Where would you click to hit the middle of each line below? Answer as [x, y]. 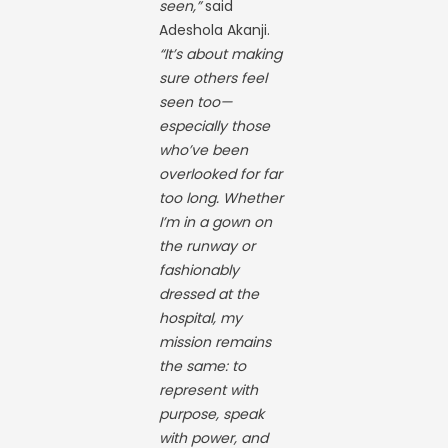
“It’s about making [221, 54]
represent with [209, 390]
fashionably [199, 270]
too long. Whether [221, 198]
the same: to [203, 366]
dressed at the [209, 294]
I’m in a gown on [216, 222]
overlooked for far [221, 174]
